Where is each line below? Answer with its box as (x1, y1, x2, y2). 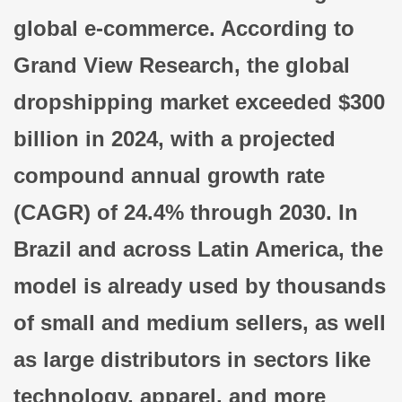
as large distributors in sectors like (13, 347, 371, 372)
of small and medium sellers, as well (13, 310, 386, 336)
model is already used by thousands (13, 274, 386, 299)
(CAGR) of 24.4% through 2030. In (13, 200, 358, 225)
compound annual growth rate (13, 163, 325, 188)
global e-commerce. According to (13, 16, 354, 41)
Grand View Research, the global (13, 53, 350, 78)
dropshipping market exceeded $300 (13, 90, 385, 115)
